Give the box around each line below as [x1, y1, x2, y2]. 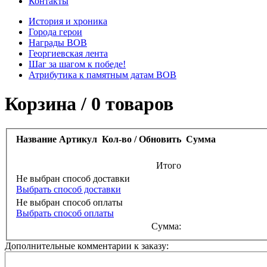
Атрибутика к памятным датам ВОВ [29, 70, 176, 80]
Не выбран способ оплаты [16, 197, 125, 208]
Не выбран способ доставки [16, 173, 132, 184]
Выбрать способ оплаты [16, 208, 114, 219]
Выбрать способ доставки [16, 184, 121, 195]
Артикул [59, 134, 97, 145]
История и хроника [29, 16, 107, 26]
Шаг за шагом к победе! [29, 59, 126, 69]
